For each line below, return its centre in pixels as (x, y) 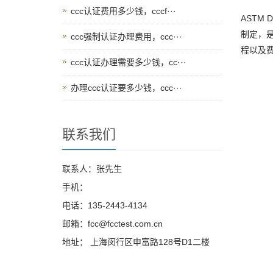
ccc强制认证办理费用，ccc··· (126, 37)
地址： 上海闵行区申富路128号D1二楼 (136, 242)
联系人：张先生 (92, 169)
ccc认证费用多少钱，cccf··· (123, 11)
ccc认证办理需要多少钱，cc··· (129, 62)
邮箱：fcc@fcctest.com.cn (112, 224)
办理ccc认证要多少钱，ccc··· (126, 88)
